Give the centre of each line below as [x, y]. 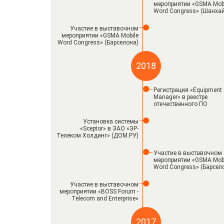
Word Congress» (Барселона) [98, 42]
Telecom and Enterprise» [105, 198]
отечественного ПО [180, 104]
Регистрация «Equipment [188, 90]
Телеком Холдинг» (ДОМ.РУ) [97, 135]
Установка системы [111, 121]
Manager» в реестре [180, 97]
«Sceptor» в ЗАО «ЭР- [109, 128]
